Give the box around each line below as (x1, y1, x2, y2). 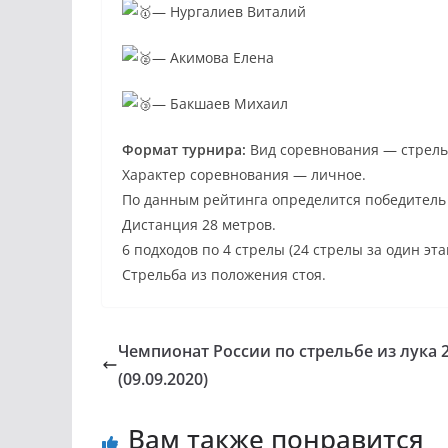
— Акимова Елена (152, 48, 274, 68)
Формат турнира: (122, 140, 250, 160)
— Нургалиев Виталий (152, 2, 306, 22)
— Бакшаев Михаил (152, 94, 288, 114)
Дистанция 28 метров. (122, 215, 276, 235)
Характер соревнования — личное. (122, 165, 366, 185)
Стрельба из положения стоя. (122, 265, 326, 285)
